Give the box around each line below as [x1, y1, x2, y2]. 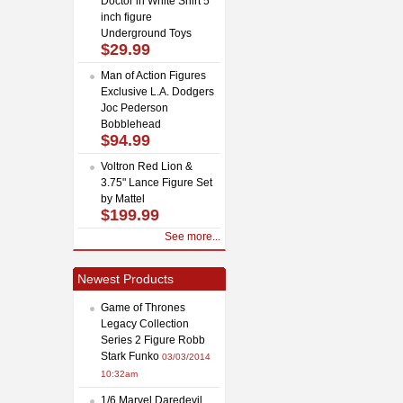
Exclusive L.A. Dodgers [101, 85, 214, 98]
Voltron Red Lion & [101, 159, 193, 173]
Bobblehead [101, 117, 161, 130]
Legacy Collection [101, 317, 189, 330]
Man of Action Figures [101, 68, 206, 82]
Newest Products [77, 271, 174, 286]
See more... [165, 229, 220, 243]
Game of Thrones [101, 300, 185, 314]
